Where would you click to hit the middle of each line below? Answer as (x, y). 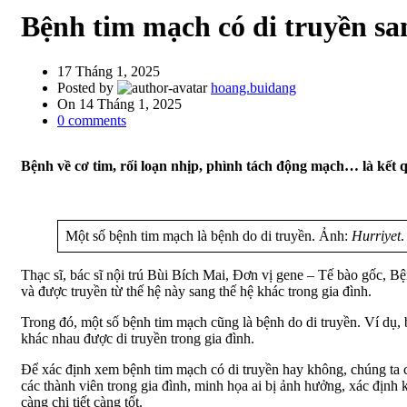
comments (97, 120)
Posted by (85, 87)
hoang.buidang (253, 87)
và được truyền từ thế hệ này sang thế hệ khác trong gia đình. (196, 291)
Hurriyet (376, 235)
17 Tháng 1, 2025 (109, 71)
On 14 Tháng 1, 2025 (119, 104)
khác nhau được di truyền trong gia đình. (138, 338)
